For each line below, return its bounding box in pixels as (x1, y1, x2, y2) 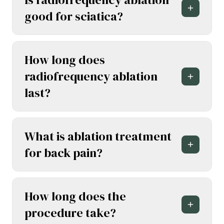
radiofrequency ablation (24, 68, 157, 85)
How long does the (24, 188, 126, 205)
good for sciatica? (24, 8, 123, 25)
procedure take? (24, 204, 116, 221)
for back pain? (24, 144, 102, 161)
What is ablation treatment (24, 128, 171, 145)
